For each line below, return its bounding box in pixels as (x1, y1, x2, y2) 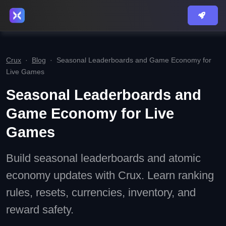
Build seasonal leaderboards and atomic (6, 152, 201, 164)
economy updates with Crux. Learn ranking (6, 169, 214, 182)
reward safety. (6, 203, 74, 216)
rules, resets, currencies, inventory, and (6, 186, 196, 199)
